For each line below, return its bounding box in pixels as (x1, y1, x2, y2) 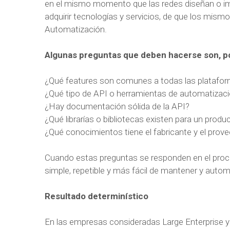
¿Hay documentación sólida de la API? (45, 101, 189, 111)
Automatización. (45, 24, 107, 34)
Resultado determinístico (45, 191, 148, 201)
